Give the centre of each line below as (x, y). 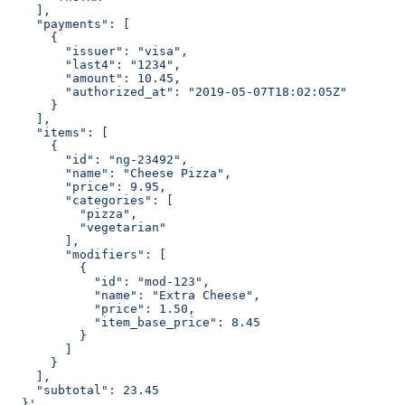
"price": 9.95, (87, 187)
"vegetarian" (87, 228)
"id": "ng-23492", (98, 160)
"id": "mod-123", (108, 282)
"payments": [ (69, 24)
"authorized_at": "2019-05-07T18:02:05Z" (177, 92)
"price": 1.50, (101, 309)
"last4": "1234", (94, 65)
